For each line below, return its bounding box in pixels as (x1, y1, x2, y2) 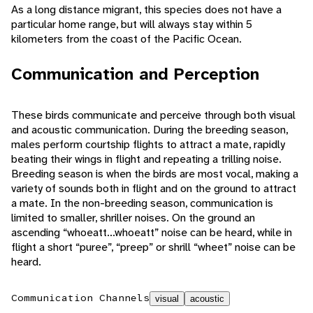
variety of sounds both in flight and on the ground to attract (11, 181, 296, 196)
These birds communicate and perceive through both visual (11, 108, 296, 123)
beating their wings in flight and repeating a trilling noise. (11, 152, 282, 167)
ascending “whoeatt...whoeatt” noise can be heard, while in (11, 225, 292, 240)
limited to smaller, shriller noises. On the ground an (11, 210, 255, 226)
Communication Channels (11, 291, 150, 305)
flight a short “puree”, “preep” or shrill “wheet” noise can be (11, 240, 296, 255)
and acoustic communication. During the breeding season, (11, 122, 288, 138)
